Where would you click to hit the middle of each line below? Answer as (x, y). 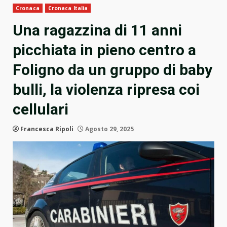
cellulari (41, 109)
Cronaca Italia (68, 8)
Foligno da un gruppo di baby (112, 70)
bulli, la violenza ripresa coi (106, 90)
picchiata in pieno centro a (104, 50)
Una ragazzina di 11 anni (97, 30)
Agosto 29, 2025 (109, 129)
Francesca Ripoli (47, 129)
